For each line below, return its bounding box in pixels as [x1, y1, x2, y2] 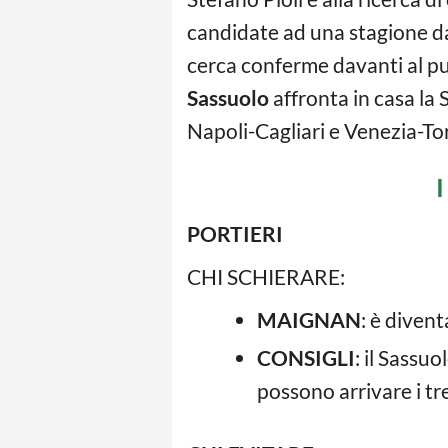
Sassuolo [187, 85, 269, 110]
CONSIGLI [257, 345, 355, 370]
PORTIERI [187, 221, 283, 246]
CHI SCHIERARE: [187, 264, 345, 289]
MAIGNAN [257, 307, 361, 332]
